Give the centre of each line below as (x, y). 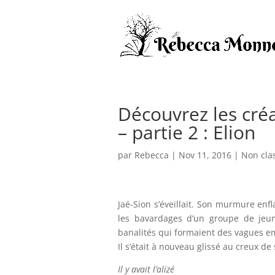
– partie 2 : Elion (187, 132)
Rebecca (152, 155)
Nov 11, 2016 (205, 155)
